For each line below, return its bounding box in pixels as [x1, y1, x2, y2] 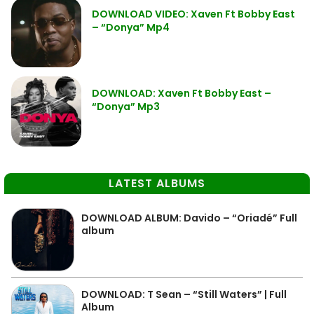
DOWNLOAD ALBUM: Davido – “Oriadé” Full [81, 211, 297, 225]
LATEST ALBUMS [109, 175, 205, 191]
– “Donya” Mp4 [92, 20, 170, 34]
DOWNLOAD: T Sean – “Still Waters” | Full [81, 287, 287, 301]
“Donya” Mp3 [92, 100, 160, 114]
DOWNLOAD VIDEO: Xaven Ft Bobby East [92, 7, 295, 21]
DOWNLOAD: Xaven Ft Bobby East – [92, 86, 271, 100]
